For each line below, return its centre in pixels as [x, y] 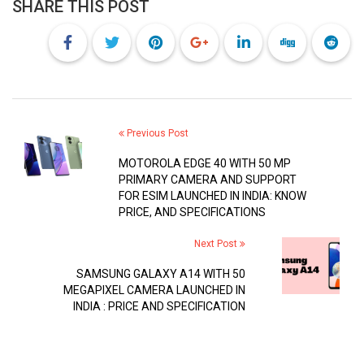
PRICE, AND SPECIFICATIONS [192, 212]
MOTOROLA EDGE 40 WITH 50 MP [204, 163]
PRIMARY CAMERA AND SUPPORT [207, 179]
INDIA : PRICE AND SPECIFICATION [160, 306]
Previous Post [156, 133]
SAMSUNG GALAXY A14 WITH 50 [161, 273]
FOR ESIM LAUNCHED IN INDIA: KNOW [212, 195]
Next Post [217, 243]
